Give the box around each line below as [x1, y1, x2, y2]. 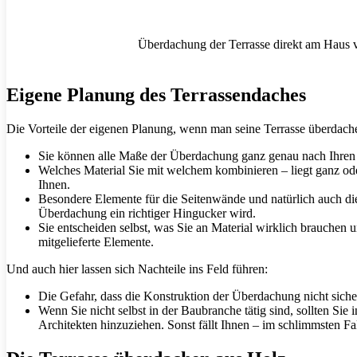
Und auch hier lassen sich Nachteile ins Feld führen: [6, 262, 268, 277]
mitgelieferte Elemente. [38, 235, 154, 249]
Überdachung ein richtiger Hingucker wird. [38, 206, 256, 221]
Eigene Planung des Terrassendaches [6, 84, 306, 106]
